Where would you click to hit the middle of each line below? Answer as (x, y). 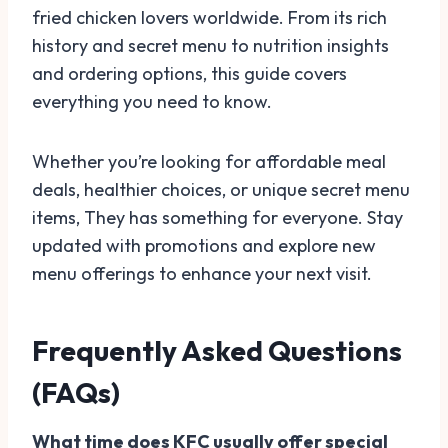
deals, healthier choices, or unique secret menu (221, 189)
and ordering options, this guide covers (189, 73)
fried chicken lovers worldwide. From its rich (209, 17)
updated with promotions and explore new (204, 245)
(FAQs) (76, 392)
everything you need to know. (152, 101)
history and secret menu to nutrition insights (210, 45)
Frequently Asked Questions (217, 350)
